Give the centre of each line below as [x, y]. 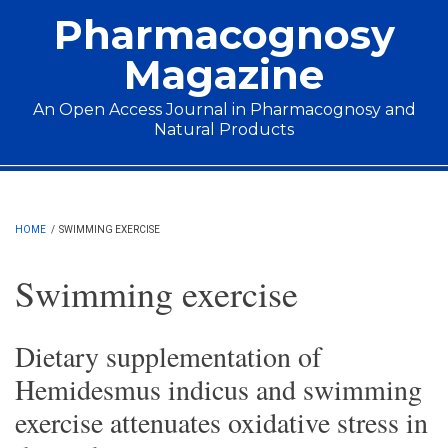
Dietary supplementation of [168, 356]
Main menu [79, 182]
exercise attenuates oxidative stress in [221, 422]
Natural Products [224, 129]
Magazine [224, 74]
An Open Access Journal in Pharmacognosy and [224, 109]
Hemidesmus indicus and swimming [218, 389]
